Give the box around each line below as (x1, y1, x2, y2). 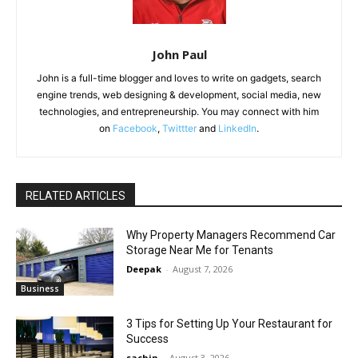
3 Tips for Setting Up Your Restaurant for (126, 317, 333, 331)
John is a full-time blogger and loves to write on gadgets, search (37, 71, 321, 84)
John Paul (151, 46, 207, 62)
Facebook (113, 121, 157, 134)
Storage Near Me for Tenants (126, 243, 274, 257)
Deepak (126, 262, 162, 275)
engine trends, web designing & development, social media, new (37, 88, 321, 101)
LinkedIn (218, 121, 257, 134)
